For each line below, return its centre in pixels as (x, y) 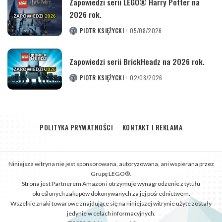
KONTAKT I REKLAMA (152, 127)
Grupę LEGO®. (111, 173)
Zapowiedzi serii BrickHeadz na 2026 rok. (137, 62)
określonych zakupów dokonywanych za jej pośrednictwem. (111, 193)
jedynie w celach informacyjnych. (111, 213)
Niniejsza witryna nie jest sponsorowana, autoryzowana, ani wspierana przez (111, 164)
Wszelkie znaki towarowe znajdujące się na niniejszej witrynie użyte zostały (111, 203)
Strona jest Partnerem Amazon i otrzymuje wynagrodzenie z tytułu (111, 183)
